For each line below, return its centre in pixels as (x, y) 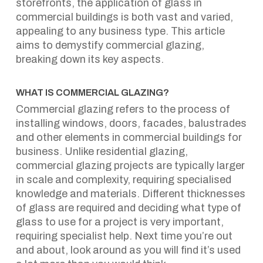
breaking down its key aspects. (90, 59)
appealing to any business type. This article (120, 31)
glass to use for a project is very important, (119, 222)
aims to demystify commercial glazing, (110, 45)
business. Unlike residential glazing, (102, 151)
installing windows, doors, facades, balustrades (131, 123)
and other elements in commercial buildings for (129, 137)
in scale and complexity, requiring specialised (123, 180)
